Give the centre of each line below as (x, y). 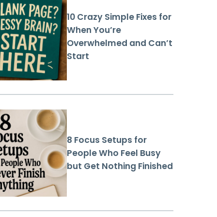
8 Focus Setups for (107, 140)
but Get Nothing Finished (120, 166)
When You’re (94, 30)
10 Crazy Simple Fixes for (119, 17)
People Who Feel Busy (114, 153)
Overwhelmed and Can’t (120, 43)
